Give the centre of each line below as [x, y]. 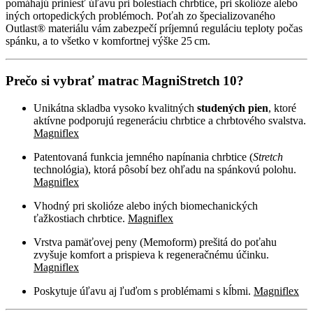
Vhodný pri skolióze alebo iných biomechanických [146, 205]
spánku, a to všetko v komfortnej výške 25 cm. [108, 41]
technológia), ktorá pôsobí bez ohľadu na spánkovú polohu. [165, 169]
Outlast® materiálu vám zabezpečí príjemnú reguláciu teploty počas [154, 29]
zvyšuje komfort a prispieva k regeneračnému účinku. [151, 254]
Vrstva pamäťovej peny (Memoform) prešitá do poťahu [155, 242]
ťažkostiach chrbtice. [81, 218]
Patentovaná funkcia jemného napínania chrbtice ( [143, 156]
